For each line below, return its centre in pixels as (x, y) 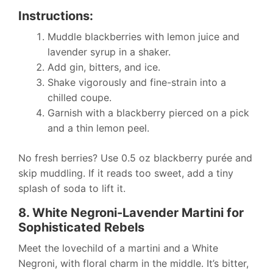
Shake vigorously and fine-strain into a (137, 83)
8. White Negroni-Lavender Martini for (131, 213)
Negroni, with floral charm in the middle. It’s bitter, (133, 264)
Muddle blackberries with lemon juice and (144, 37)
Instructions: (56, 16)
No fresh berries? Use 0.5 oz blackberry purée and (135, 158)
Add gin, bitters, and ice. (104, 67)
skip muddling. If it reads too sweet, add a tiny (126, 173)
